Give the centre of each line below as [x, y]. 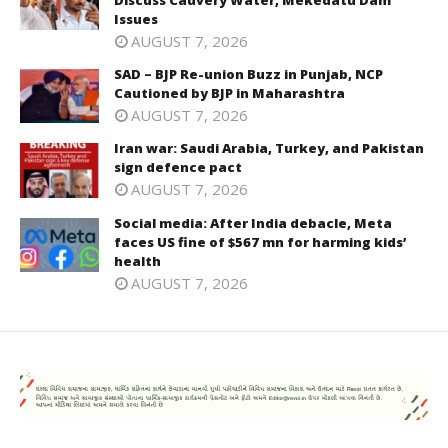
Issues [136, 18]
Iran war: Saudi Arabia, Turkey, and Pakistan [269, 148]
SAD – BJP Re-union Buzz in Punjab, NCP [248, 73]
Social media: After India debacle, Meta [253, 222]
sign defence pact [178, 167]
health [137, 260]
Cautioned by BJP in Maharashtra [229, 92]
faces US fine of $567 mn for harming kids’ [260, 241]
